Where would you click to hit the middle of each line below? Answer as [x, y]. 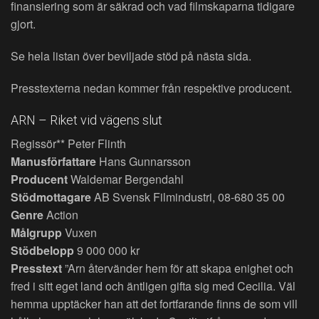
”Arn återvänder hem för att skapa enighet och [178, 268]
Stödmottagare [51, 197]
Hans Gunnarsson [143, 162]
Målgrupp [36, 233]
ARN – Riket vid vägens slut [87, 120]
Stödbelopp [42, 251]
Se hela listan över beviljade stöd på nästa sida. [131, 56]
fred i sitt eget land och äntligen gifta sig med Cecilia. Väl [153, 286]
